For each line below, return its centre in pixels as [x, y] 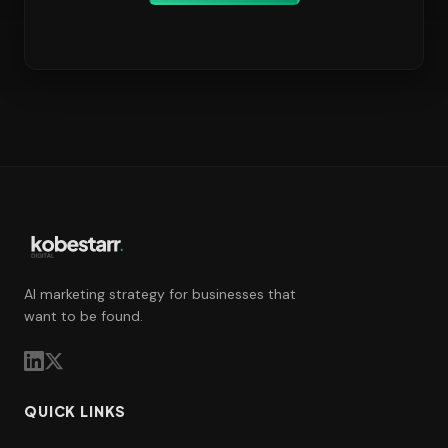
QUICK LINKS [75, 411]
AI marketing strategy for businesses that [160, 294]
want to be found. [83, 316]
